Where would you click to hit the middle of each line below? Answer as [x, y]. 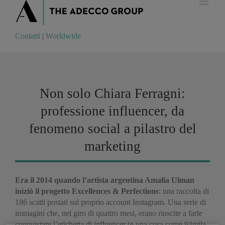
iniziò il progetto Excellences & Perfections [87, 191]
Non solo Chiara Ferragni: [113, 93]
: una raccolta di [184, 191]
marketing [113, 146]
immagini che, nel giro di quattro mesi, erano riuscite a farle [109, 213]
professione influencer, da [113, 111]
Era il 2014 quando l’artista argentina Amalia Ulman [105, 180]
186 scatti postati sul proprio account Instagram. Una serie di [110, 202]
